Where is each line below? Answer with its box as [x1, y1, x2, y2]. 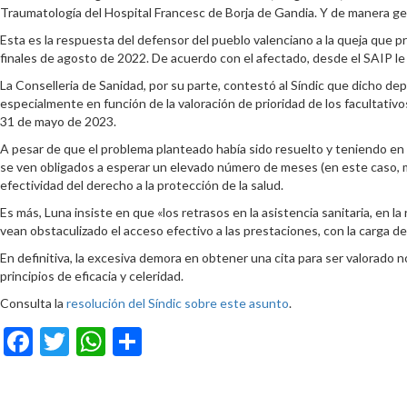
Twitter [69, 323, 164, 359]
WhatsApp [105, 323, 240, 359]
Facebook [33, 323, 153, 359]
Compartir [142, 323, 271, 359]
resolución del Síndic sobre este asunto [66, 295, 289, 311]
